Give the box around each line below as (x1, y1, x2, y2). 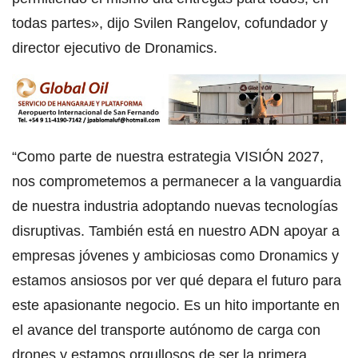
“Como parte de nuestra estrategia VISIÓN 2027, (12, 149, 324, 165)
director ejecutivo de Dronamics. (12, 39, 217, 56)
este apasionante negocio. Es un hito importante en (12, 297, 340, 314)
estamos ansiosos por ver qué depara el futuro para (12, 272, 341, 289)
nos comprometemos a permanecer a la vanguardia (12, 173, 341, 190)
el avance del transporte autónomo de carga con (12, 322, 320, 339)
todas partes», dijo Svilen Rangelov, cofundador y (12, 14, 328, 31)
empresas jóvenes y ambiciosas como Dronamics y (12, 248, 339, 265)
